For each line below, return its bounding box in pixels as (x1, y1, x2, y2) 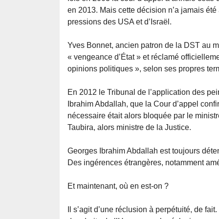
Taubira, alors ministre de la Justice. (67, 123, 191, 132)
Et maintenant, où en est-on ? (67, 182, 169, 191)
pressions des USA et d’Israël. (67, 18, 172, 26)
